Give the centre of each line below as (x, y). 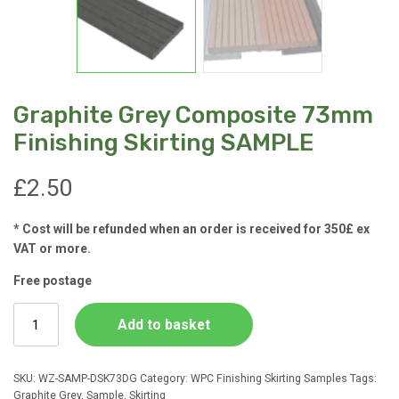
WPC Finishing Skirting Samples (269, 378)
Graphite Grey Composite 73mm (193, 115)
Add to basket (163, 325)
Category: (165, 378)
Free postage (53, 281)
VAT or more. (52, 249)
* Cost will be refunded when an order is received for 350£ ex (191, 229)
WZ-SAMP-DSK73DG (88, 378)
